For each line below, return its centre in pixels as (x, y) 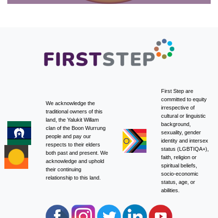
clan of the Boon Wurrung (76, 128)
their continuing (64, 170)
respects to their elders (73, 145)
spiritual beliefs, (179, 166)
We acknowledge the (70, 103)
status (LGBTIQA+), (185, 149)
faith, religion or (179, 157)
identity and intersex (185, 141)
